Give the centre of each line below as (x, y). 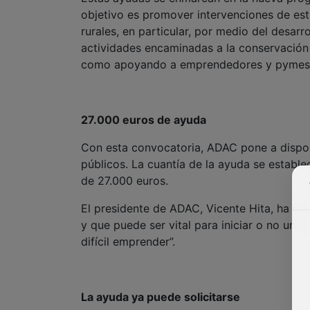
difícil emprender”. (128, 242)
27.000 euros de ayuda (144, 120)
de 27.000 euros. (125, 181)
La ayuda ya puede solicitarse (161, 297)
